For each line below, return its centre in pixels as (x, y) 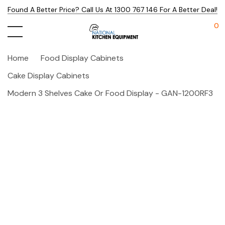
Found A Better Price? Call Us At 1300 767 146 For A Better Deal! (113, 10)
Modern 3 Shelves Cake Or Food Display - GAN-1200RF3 (110, 93)
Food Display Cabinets (82, 58)
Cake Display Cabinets (48, 76)
